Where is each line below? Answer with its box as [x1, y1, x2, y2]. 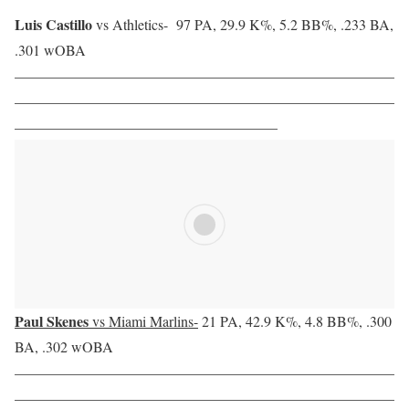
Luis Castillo [15, 14, 96, 36]
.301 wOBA [15, 40, 86, 60]
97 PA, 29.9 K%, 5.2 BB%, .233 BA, [168, 15, 393, 35]
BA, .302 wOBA [15, 337, 113, 357]
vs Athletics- [96, 15, 168, 35]
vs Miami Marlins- [89, 311, 198, 331]
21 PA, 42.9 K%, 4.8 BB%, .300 [198, 311, 392, 331]
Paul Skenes [15, 310, 89, 332]
